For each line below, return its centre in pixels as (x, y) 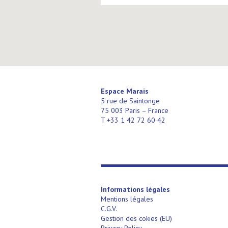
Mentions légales (127, 199)
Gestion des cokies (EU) (136, 218)
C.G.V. (109, 209)
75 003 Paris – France (135, 110)
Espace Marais (125, 91)
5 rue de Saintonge (130, 101)
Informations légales (135, 189)
